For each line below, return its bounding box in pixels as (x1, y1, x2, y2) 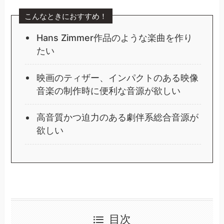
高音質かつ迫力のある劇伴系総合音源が (36, 112, 198, 123)
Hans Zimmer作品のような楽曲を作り (36, 32, 192, 43)
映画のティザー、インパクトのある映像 (36, 72, 198, 83)
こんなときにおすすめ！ (24, 11, 107, 21)
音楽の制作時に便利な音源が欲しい (36, 85, 180, 96)
